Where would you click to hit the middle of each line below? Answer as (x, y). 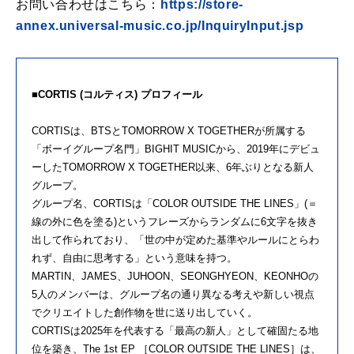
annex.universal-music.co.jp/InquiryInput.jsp (160, 26)
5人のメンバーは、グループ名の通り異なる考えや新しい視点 (173, 295)
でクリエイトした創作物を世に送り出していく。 (145, 313)
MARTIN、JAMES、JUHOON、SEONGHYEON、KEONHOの (175, 277)
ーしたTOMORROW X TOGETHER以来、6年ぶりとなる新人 (173, 168)
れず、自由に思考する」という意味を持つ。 (134, 258)
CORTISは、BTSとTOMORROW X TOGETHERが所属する (169, 131)
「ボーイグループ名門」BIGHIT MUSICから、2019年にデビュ (176, 149)
